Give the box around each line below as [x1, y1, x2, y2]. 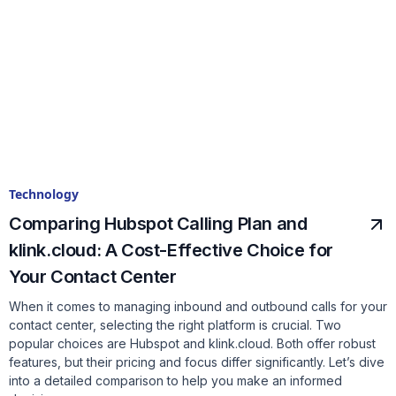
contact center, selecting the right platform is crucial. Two [9, 317, 341, 333]
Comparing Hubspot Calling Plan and [9, 213, 308, 235]
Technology [9, 186, 79, 203]
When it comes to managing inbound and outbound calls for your [9, 299, 387, 315]
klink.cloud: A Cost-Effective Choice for [9, 240, 334, 262]
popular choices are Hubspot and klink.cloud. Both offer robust [9, 336, 376, 352]
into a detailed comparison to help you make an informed [9, 373, 342, 389]
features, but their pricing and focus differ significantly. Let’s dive [9, 354, 385, 370]
